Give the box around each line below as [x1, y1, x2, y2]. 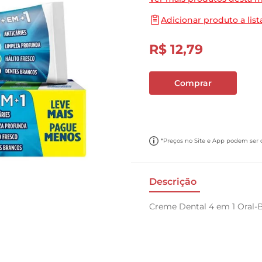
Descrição [149, 176, 197, 187]
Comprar [174, 78, 212, 88]
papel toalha [109, 5, 153, 16]
